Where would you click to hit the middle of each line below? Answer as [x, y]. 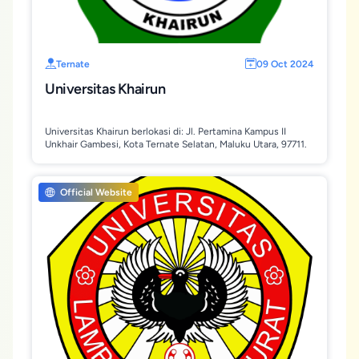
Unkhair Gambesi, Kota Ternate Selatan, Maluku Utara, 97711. [176, 144]
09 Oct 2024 [285, 64]
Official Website [95, 192]
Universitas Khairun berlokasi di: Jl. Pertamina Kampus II [165, 131]
